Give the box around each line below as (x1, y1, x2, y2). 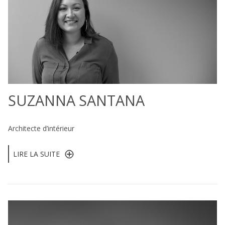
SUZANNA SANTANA (8, 90, 145, 110)
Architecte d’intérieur (8, 123, 74, 133)
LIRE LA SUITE (13, 149, 60, 159)
